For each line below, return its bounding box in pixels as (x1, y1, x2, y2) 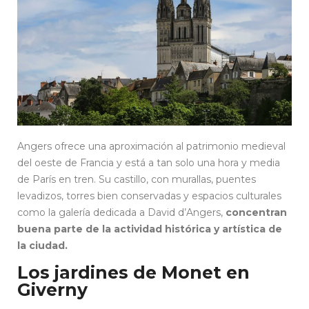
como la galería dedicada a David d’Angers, (17, 206, 226, 219)
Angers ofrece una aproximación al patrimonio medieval (17, 140, 286, 153)
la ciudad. (17, 239, 68, 252)
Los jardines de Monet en (17, 262, 250, 283)
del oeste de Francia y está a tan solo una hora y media (17, 157, 280, 170)
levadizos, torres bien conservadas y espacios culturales (17, 190, 281, 203)
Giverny (17, 279, 88, 301)
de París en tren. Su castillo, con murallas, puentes (17, 173, 256, 186)
